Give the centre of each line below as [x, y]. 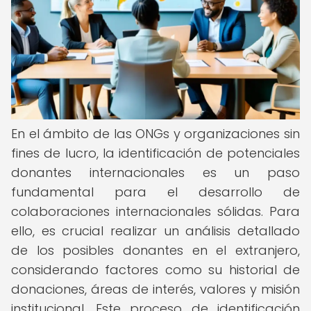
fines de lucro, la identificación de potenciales [155, 153]
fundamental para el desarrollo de [155, 192]
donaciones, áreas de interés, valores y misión [155, 289]
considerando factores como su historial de [155, 270]
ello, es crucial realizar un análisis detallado [155, 231]
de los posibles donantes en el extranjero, [155, 250]
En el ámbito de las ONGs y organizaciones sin [155, 134]
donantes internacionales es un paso [155, 173]
